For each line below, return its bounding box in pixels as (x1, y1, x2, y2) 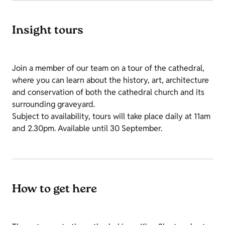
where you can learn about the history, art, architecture (12, 75, 209, 86)
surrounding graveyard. (12, 99, 95, 110)
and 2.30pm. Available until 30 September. (12, 123, 162, 134)
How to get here (12, 181, 97, 199)
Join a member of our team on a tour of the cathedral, (12, 63, 204, 74)
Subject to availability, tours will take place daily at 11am (12, 111, 210, 122)
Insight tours (12, 23, 83, 40)
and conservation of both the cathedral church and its (12, 87, 204, 98)
